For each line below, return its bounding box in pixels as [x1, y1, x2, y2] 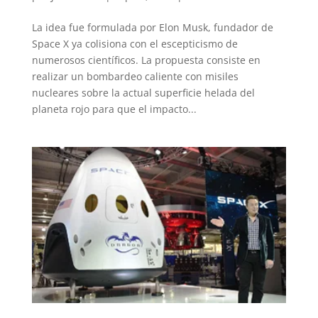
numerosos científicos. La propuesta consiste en [31, 53, 261, 67]
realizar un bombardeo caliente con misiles [31, 70, 238, 84]
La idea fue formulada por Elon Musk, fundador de [31, 21, 273, 35]
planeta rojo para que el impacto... [31, 102, 197, 116]
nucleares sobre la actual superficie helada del [31, 86, 255, 100]
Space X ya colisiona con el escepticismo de [31, 37, 238, 51]
